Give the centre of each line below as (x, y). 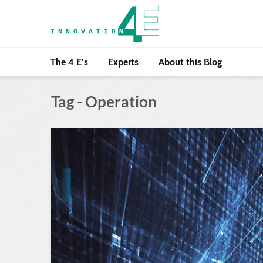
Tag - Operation (104, 102)
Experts (123, 62)
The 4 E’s (69, 62)
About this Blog (190, 62)
